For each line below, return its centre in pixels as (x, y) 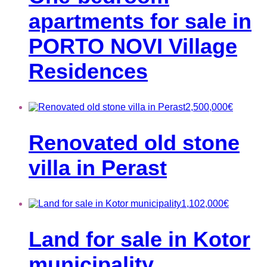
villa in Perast (98, 168)
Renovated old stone (134, 143)
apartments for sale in (140, 21)
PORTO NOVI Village (133, 46)
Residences (88, 72)
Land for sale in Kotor (139, 239)
